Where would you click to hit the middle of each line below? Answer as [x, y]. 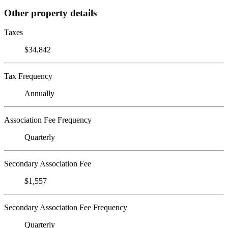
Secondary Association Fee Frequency [66, 208]
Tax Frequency [28, 76]
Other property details [50, 13]
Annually [39, 94]
